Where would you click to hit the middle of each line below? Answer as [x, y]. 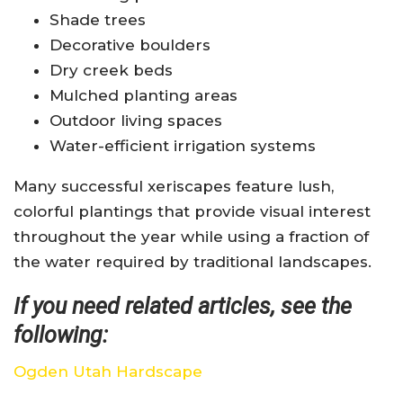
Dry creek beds [111, 70]
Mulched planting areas [143, 95]
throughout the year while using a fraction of [191, 236]
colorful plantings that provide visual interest [192, 211]
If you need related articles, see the [183, 306]
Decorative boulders [130, 45]
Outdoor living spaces [136, 120]
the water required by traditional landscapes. [193, 261]
